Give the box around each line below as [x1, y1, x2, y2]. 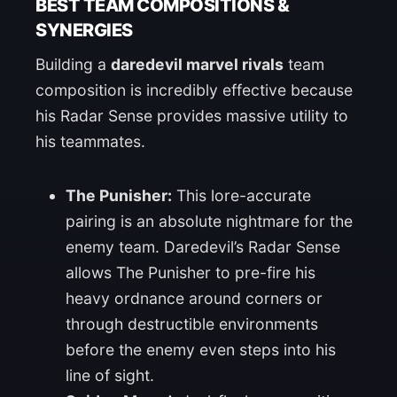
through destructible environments [66, 314, 318, 333]
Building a [35, 54, 111, 74]
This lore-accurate [172, 185, 311, 205]
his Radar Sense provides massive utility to [35, 105, 348, 125]
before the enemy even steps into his [66, 339, 336, 359]
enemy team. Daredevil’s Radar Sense [66, 237, 340, 256]
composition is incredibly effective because [35, 80, 353, 99]
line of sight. [66, 365, 154, 385]
